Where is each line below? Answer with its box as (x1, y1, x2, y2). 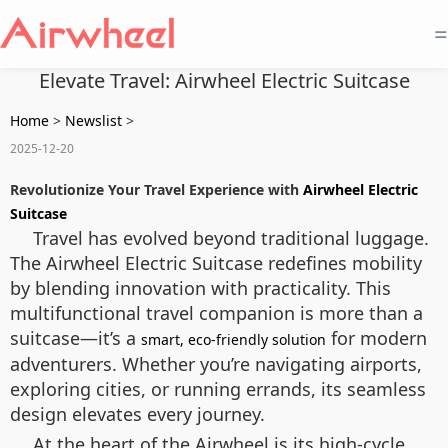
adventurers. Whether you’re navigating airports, (10, 352, 422, 376)
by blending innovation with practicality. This (10, 276, 391, 300)
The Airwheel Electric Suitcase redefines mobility (10, 251, 422, 275)
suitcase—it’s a (10, 326, 141, 350)
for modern (326, 326, 427, 350)
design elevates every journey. (10, 402, 265, 426)
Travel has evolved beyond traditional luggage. (33, 226, 429, 250)
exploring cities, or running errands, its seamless (10, 377, 426, 401)
